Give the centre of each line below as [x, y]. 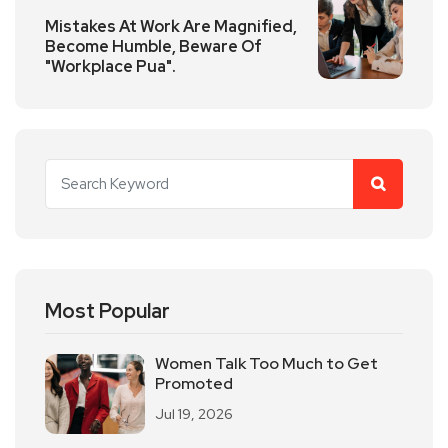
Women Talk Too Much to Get [266, 364]
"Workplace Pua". [110, 67]
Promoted [194, 384]
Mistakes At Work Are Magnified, [171, 27]
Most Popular [107, 311]
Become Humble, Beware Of [153, 47]
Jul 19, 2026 [194, 414]
